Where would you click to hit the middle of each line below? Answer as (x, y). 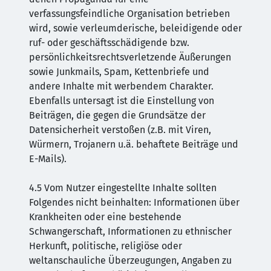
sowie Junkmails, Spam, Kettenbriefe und (119, 72)
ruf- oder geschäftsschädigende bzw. (109, 43)
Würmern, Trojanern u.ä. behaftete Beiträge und (134, 144)
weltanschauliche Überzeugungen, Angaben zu (130, 260)
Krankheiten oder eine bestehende (105, 217)
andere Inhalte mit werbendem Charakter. (121, 86)
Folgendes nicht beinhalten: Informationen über (134, 202)
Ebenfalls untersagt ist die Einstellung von (122, 101)
